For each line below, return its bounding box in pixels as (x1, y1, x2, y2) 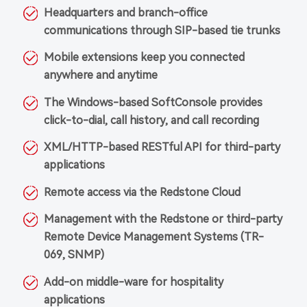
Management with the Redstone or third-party (43, 212, 282, 226)
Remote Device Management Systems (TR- (43, 230, 264, 244)
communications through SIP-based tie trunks (43, 23, 280, 37)
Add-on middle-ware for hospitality (43, 275, 223, 289)
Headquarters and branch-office (43, 5, 208, 19)
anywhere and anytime (43, 69, 158, 82)
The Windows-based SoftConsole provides (43, 95, 262, 109)
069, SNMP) (43, 248, 104, 262)
